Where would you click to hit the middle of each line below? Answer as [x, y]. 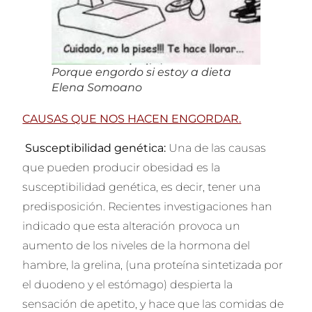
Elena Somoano [97, 88]
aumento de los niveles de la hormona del [136, 246]
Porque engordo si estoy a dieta [141, 72]
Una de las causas [218, 148]
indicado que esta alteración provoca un [132, 226]
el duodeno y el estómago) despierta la [128, 285]
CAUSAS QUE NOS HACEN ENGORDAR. [132, 119]
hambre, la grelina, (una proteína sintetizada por [153, 265]
